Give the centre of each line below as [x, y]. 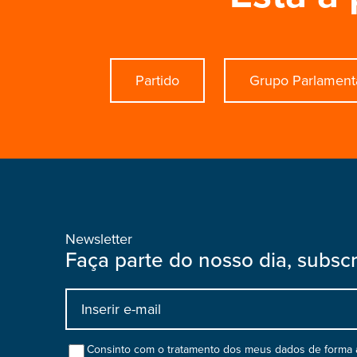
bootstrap [113, 328]
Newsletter [99, 239]
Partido [157, 80]
